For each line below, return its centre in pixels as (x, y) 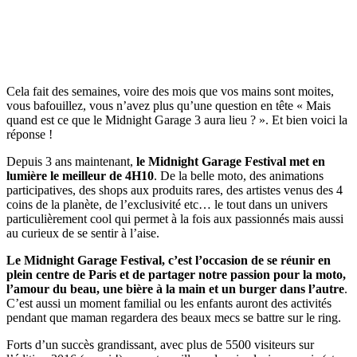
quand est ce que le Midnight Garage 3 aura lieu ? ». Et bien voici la (177, 120)
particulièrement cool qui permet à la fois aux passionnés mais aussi (175, 218)
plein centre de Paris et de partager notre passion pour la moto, (176, 274)
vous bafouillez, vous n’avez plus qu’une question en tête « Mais (169, 105)
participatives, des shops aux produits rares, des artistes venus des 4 (175, 190)
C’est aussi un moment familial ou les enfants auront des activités (169, 303)
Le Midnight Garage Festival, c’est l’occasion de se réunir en (169, 260)
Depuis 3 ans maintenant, (71, 161)
